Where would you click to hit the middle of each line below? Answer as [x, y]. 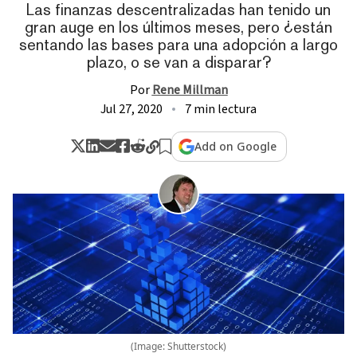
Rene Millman [190, 90]
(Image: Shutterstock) [178, 346]
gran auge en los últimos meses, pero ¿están [178, 27]
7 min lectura [221, 109]
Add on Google [236, 146]
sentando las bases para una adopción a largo [178, 44]
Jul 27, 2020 [131, 109]
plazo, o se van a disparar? [178, 62]
